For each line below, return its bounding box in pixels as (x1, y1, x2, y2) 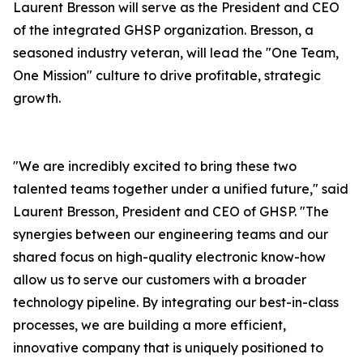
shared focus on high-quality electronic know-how (13, 249, 326, 265)
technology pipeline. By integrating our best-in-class (13, 294, 339, 310)
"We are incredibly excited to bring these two (13, 158, 297, 174)
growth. (13, 90, 61, 106)
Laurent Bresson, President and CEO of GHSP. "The (13, 203, 329, 220)
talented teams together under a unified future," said (13, 181, 348, 197)
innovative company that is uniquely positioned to (13, 340, 323, 356)
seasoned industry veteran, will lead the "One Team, (13, 45, 339, 61)
